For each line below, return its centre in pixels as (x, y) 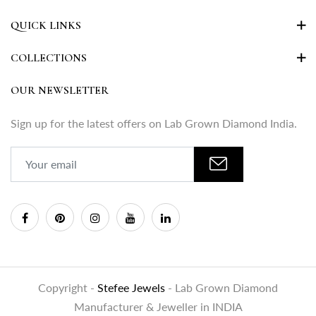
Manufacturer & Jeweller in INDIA (158, 306)
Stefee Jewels (133, 287)
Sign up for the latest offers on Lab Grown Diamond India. (154, 123)
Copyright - (68, 287)
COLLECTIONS (49, 57)
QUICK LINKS (46, 25)
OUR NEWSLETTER (60, 90)
